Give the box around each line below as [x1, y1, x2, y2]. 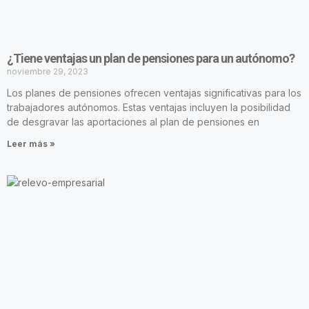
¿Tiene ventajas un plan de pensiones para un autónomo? [7, 50, 295, 66]
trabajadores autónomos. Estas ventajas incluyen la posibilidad [7, 101, 290, 113]
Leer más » [7, 138, 55, 149]
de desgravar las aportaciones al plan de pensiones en [7, 115, 259, 128]
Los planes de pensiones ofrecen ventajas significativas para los [7, 86, 301, 99]
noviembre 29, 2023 [7, 66, 88, 77]
